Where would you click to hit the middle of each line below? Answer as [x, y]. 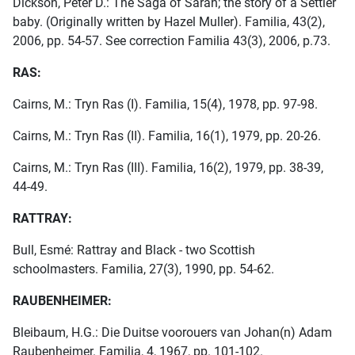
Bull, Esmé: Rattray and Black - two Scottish [134, 250]
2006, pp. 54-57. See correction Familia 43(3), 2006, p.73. [172, 41]
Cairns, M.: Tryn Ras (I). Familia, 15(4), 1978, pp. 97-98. [165, 105]
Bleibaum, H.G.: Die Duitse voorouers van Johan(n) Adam [172, 333]
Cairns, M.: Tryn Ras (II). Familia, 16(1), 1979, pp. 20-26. [167, 136]
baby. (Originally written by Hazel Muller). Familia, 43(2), [169, 22]
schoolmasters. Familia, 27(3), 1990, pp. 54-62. [143, 269]
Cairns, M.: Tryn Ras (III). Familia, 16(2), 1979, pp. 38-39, [168, 168]
